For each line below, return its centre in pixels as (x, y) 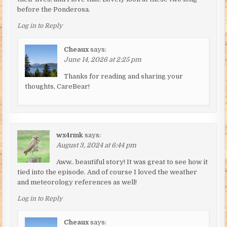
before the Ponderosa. (54, 9)
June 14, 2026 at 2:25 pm (103, 59)
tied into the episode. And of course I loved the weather (107, 172)
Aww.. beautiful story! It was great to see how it (132, 162)
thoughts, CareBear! (58, 86)
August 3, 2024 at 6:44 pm (97, 145)
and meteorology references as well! (77, 182)
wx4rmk (70, 135)
